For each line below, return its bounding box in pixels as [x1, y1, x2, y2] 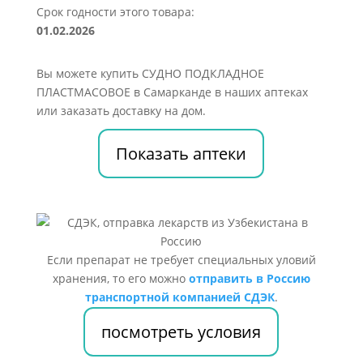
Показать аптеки [116, 143, 247, 164]
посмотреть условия [101, 321, 262, 343]
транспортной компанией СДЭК [84, 289, 275, 305]
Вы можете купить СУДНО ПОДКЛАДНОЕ [36, 66, 264, 81]
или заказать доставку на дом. [36, 103, 206, 118]
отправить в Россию [188, 271, 310, 286]
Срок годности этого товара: [36, 4, 194, 19]
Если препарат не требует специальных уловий [46, 252, 316, 267]
